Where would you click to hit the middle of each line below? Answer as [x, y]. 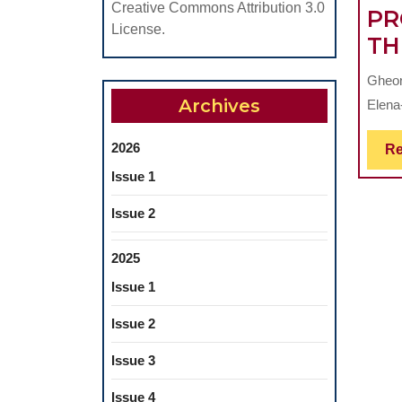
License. [138, 30]
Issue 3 [133, 361]
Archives [219, 106]
